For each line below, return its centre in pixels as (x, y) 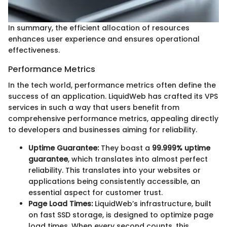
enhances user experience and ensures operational (104, 39)
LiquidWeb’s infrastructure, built (152, 203)
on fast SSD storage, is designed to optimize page (121, 215)
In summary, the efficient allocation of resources (99, 28)
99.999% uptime (181, 148)
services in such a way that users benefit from (94, 107)
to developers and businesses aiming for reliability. (103, 129)
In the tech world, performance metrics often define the (112, 85)
